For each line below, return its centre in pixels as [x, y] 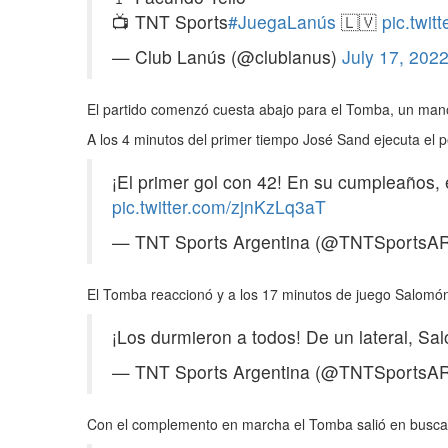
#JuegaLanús [282, 21]
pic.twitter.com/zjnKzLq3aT [219, 206]
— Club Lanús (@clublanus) [227, 56]
